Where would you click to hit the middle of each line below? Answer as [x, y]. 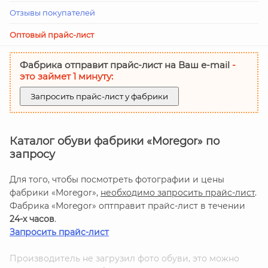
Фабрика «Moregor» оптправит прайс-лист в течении [127, 206]
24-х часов [32, 219]
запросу [32, 154]
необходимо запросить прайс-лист [178, 193]
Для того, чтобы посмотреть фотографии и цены [117, 179]
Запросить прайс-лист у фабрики [99, 96]
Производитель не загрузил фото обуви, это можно [124, 258]
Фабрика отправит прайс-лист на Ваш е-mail [126, 65]
